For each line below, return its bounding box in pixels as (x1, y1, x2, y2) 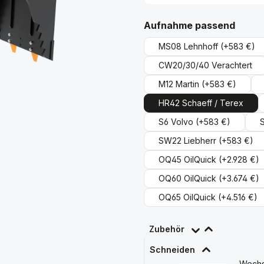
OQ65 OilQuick (159, 192, 216, 202)
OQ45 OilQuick (159, 154, 216, 164)
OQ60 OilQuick (159, 173, 216, 183)
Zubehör (149, 224, 184, 234)
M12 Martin (159, 79, 199, 89)
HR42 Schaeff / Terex (159, 98, 243, 108)
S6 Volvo (159, 117, 193, 127)
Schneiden (150, 245, 195, 255)
